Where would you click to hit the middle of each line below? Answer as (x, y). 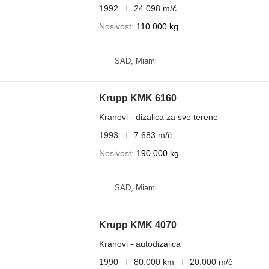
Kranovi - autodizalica (140, 243)
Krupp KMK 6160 (138, 98)
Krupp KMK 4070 (138, 225)
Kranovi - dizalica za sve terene (158, 117)
